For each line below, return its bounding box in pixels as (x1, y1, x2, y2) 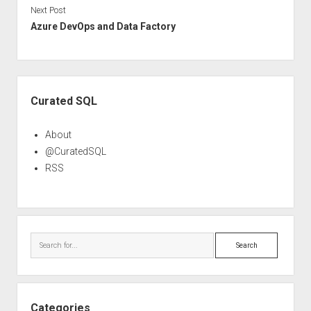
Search (215, 234, 246, 246)
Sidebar (16, 76, 57, 90)
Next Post (30, 5, 66, 15)
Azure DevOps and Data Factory (30, 20, 176, 32)
